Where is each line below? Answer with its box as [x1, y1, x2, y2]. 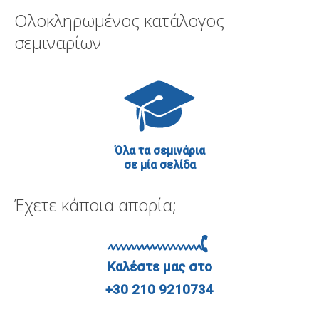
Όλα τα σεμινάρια [114, 144, 205, 158]
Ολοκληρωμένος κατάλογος [14, 9, 224, 33]
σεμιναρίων [14, 31, 101, 55]
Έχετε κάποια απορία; [14, 193, 177, 217]
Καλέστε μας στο [107, 259, 212, 276]
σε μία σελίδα [123, 158, 196, 172]
